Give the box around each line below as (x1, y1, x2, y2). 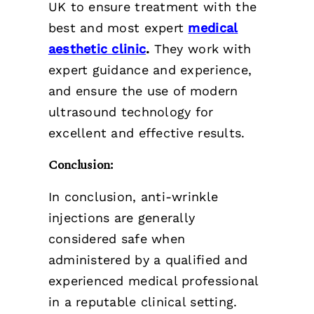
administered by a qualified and (48, 252, 248, 267)
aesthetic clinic (48, 41, 146, 57)
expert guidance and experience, (48, 62, 252, 78)
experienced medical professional (48, 273, 259, 288)
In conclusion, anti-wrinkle (48, 189, 219, 204)
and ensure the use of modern (48, 83, 238, 99)
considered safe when (48, 231, 186, 246)
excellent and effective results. (48, 125, 245, 141)
